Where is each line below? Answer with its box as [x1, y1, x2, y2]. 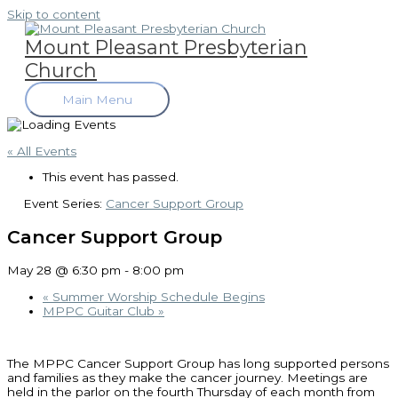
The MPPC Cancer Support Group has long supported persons [7, 356, 389, 371]
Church [25, 59, 97, 82]
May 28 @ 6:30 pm [7, 263, 121, 278]
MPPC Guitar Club [43, 303, 158, 318]
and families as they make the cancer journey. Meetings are [7, 370, 368, 386]
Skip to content [7, 7, 100, 21]
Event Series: [23, 196, 106, 211]
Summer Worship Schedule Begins [49, 289, 265, 304]
